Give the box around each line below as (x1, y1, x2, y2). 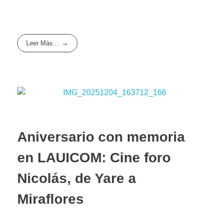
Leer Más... (26, 39, 59, 47)
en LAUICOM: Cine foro (17, 150, 171, 166)
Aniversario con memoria (17, 129, 185, 145)
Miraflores (17, 191, 84, 207)
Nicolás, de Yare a (17, 171, 136, 186)
